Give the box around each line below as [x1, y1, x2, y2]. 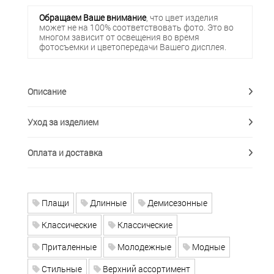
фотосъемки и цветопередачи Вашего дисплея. [39, 40, 226, 53]
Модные [190, 241, 225, 253]
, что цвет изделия [146, 11, 218, 23]
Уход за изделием [28, 116, 98, 128]
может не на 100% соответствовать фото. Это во [39, 21, 234, 33]
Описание [28, 86, 66, 98]
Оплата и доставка [28, 147, 103, 159]
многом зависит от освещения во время [39, 31, 199, 43]
